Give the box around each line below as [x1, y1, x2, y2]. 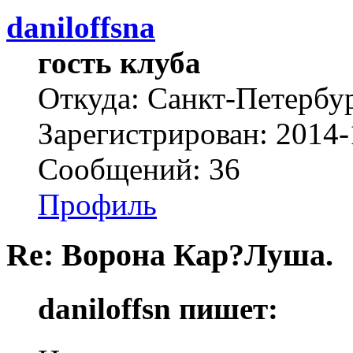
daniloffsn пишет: [38, 291, 278, 325]
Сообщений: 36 [38, 151, 240, 186]
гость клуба [38, 45, 201, 80]
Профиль [38, 187, 157, 221]
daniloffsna [6, 9, 155, 44]
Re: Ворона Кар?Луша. [6, 237, 333, 273]
